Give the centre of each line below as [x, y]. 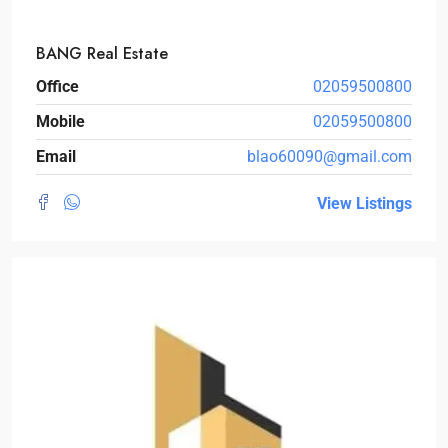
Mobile [60, 121]
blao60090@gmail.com [329, 156]
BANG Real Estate [102, 53]
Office [57, 86]
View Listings [364, 203]
